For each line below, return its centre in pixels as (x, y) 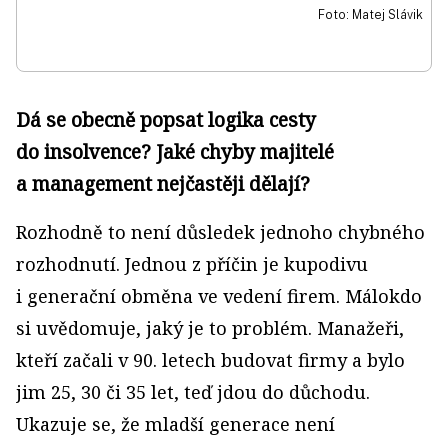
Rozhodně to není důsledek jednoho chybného (220, 232)
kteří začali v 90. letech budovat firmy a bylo (210, 360)
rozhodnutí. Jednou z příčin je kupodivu (192, 264)
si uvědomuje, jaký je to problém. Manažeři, (210, 328)
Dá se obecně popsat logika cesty (166, 119)
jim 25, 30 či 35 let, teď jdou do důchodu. (193, 392)
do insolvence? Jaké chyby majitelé (175, 151)
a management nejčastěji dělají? (163, 183)
